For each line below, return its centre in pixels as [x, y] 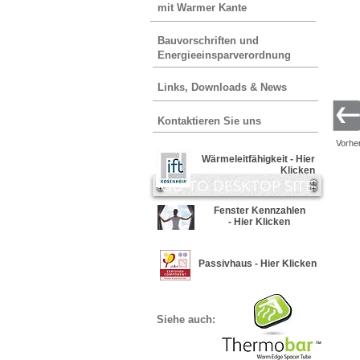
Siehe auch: [186, 319]
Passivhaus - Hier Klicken [258, 264]
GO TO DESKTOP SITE [237, 186]
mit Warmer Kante [202, 8]
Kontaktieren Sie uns [209, 121]
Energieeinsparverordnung [224, 55]
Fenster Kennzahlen [259, 211]
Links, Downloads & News [222, 87]
